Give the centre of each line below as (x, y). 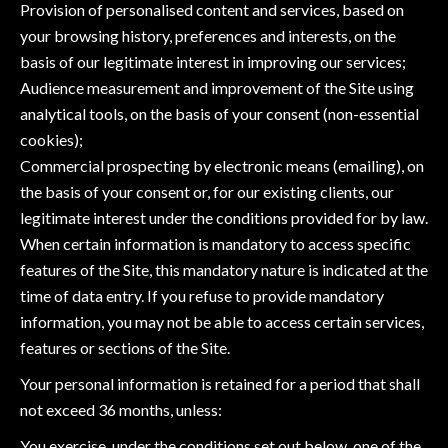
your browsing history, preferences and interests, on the (208, 35)
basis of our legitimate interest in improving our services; (213, 61)
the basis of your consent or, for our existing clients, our (207, 191)
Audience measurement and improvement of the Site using (217, 87)
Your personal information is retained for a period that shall (220, 383)
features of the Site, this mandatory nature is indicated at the (224, 269)
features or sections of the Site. (125, 347)
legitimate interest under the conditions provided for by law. (224, 217)
